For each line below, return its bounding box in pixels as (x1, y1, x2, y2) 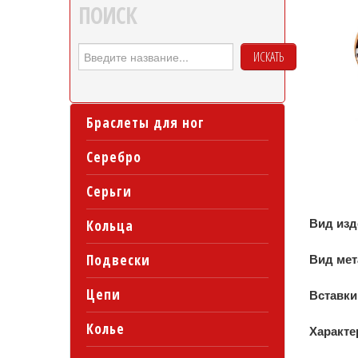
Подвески (86, 251, 150, 269)
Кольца (86, 217, 133, 235)
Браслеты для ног (86, 113, 205, 132)
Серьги (86, 182, 132, 201)
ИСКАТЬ (253, 48, 284, 66)
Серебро (86, 148, 141, 166)
